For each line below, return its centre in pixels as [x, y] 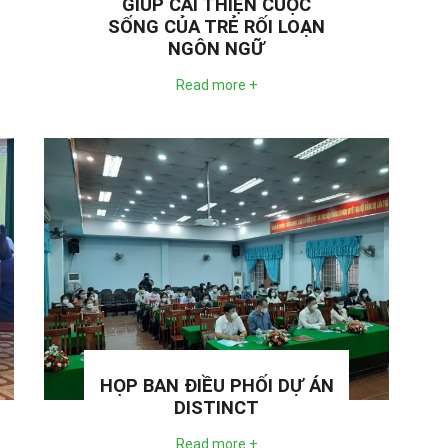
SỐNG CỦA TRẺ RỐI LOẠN [216, 26]
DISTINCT [216, 407]
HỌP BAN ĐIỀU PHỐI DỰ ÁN [216, 385]
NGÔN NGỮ [216, 48]
